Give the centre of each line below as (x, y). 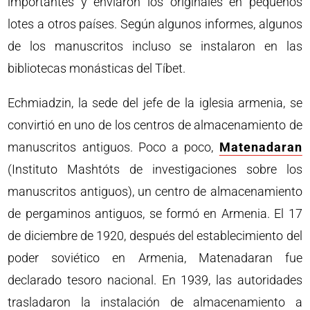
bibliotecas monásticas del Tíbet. (97, 68)
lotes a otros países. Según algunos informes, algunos (155, 24)
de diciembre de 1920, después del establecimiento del (155, 235)
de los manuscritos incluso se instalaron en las (155, 46)
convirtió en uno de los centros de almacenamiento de (155, 125)
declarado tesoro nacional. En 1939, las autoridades (155, 280)
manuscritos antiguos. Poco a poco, (113, 147)
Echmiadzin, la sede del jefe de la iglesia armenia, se (155, 102)
